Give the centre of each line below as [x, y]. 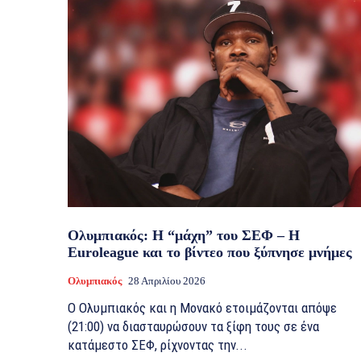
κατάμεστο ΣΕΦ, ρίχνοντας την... [158, 344]
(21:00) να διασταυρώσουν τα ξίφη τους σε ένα [193, 326]
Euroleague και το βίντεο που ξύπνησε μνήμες [210, 252]
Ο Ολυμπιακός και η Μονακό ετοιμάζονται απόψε [202, 307]
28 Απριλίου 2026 [167, 280]
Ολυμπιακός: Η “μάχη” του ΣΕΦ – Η [184, 235]
